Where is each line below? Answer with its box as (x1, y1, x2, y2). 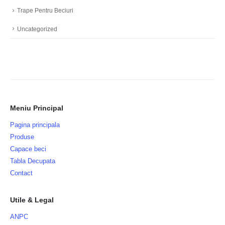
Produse (10, 133, 34, 141)
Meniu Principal (10, 104, 63, 113)
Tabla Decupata (10, 157, 55, 165)
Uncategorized (17, 25, 57, 33)
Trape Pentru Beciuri (17, 7, 73, 14)
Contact (10, 169, 33, 177)
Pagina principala (10, 121, 60, 129)
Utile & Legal (10, 196, 54, 204)
